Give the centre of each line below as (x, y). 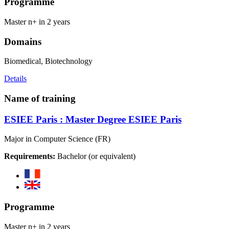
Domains (23, 41)
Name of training (40, 99)
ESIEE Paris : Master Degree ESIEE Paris (93, 119)
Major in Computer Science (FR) (57, 139)
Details (15, 79)
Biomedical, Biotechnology (48, 61)
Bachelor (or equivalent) (95, 156)
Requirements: (30, 156)
